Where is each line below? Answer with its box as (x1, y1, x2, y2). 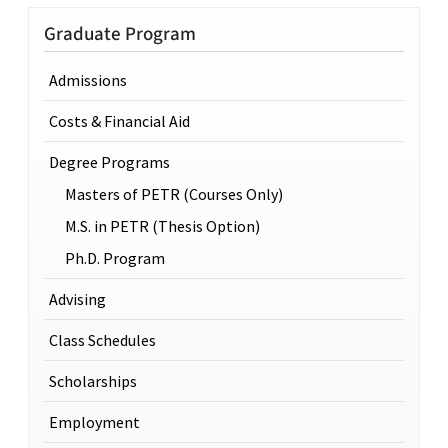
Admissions (49, 70, 127, 90)
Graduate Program (44, 20, 196, 48)
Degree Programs (49, 152, 170, 172)
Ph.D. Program (65, 248, 165, 268)
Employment (49, 412, 140, 432)
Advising (49, 289, 106, 309)
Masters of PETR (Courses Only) (65, 184, 283, 204)
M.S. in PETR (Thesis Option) (65, 216, 260, 236)
